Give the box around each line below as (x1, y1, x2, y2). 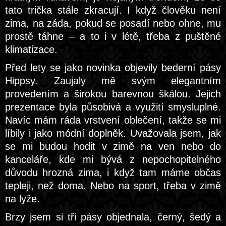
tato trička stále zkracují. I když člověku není (5, 5, 221, 16)
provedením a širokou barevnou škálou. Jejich (5, 88, 221, 99)
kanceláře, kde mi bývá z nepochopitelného (5, 154, 221, 165)
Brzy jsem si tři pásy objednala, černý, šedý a (5, 211, 221, 222)
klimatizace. (5, 44, 58, 55)
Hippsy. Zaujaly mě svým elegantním (5, 75, 221, 86)
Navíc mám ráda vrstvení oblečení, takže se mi (5, 115, 221, 126)
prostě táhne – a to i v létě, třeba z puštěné (5, 31, 221, 42)
